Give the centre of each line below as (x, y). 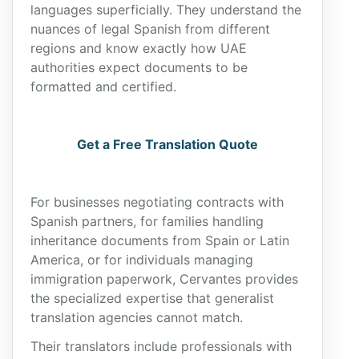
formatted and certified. (103, 87)
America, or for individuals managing (142, 260)
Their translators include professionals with (161, 346)
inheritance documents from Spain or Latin (160, 240)
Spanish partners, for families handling (147, 221)
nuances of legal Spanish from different (150, 29)
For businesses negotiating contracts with (157, 202)
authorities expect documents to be (139, 67)
